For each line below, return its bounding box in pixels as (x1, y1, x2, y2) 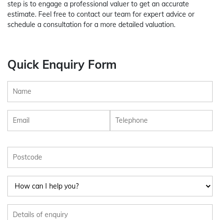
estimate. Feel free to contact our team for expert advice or (7, 10, 194, 19)
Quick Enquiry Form (7, 57, 117, 72)
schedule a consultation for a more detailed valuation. (7, 20, 175, 29)
